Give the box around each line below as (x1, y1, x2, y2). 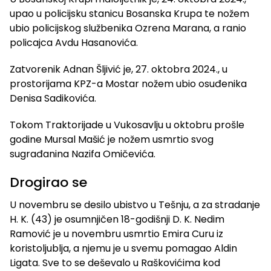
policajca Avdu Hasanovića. (10, 36, 138, 50)
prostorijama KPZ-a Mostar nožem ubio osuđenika (10, 77, 247, 91)
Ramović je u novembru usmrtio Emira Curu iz (10, 227, 223, 241)
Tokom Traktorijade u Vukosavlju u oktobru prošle (10, 118, 244, 132)
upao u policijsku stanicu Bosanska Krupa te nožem (10, 7, 249, 21)
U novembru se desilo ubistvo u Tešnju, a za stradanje (10, 198, 260, 212)
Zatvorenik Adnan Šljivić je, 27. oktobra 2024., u (10, 62, 227, 77)
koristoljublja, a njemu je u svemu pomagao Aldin (10, 241, 237, 256)
